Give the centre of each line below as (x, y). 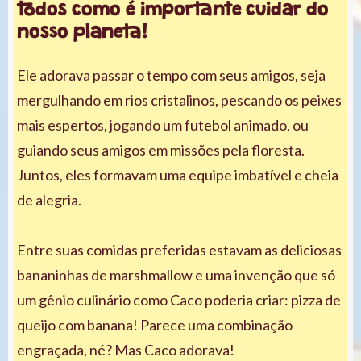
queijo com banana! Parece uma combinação (155, 324)
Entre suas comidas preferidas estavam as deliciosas (179, 249)
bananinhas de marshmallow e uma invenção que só (176, 274)
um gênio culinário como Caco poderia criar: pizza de (179, 299)
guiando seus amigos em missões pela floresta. (161, 149)
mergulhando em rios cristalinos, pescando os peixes (179, 100)
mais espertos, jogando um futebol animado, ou (163, 124)
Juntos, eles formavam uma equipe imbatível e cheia (178, 174)
